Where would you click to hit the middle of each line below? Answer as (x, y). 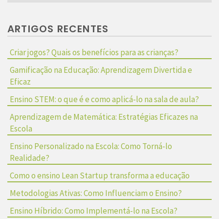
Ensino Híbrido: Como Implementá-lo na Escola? (94, 210)
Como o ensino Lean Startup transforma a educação (100, 175)
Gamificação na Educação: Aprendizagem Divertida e (101, 70)
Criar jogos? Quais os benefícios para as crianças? (94, 52)
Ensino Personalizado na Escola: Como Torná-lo (91, 146)
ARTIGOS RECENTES (58, 29)
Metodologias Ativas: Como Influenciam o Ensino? (96, 193)
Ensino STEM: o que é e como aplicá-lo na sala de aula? (104, 99)
